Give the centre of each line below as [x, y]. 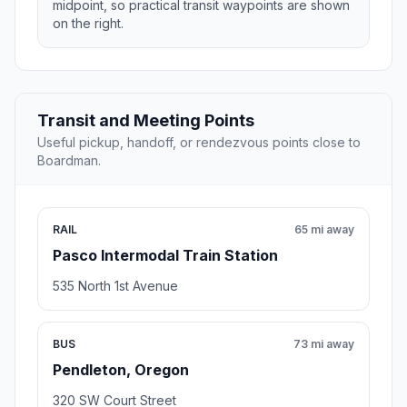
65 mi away [324, 230]
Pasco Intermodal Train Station [165, 256]
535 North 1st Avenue [115, 286]
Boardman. [69, 161]
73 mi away [324, 344]
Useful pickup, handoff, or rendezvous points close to [199, 143]
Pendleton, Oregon [121, 370]
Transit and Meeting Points [146, 121]
